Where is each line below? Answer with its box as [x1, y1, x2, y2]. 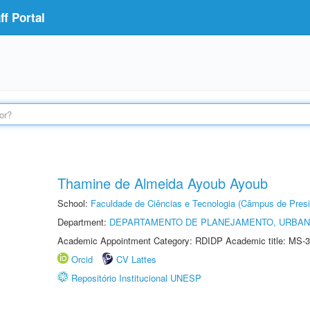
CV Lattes [116, 253, 156, 266]
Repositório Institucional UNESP [71, 271, 201, 284]
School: [57, 197, 91, 210]
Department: [57, 215, 109, 228]
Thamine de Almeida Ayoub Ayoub [57, 173, 268, 193]
